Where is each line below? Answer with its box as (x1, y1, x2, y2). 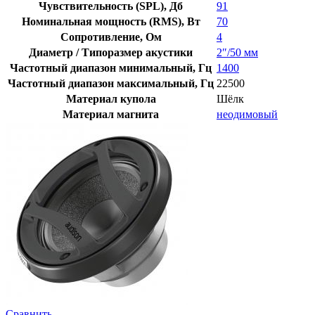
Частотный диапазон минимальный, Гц (10, 62, 212, 75)
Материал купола (65, 93, 156, 105)
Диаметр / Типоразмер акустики (29, 46, 193, 59)
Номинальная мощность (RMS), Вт (21, 15, 200, 28)
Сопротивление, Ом (60, 31, 162, 44)
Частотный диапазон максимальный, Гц (8, 77, 214, 90)
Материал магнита (63, 108, 159, 121)
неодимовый (217, 108, 278, 121)
